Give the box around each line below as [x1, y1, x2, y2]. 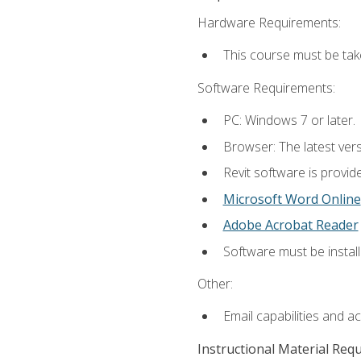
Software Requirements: [197, 78, 335, 97]
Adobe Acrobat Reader [222, 216, 359, 234]
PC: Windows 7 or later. [222, 110, 355, 129]
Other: [197, 275, 233, 293]
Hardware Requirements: [197, 14, 341, 32]
